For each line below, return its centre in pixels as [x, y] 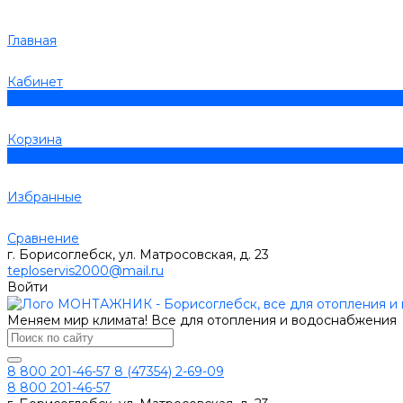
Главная [32, 40]
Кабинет [35, 82]
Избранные [45, 197]
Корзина [35, 139]
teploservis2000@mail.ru [85, 271]
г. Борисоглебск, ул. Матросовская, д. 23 [138, 255]
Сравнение [43, 238]
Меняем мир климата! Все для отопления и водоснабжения [202, 321]
